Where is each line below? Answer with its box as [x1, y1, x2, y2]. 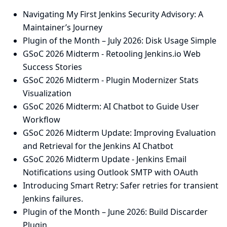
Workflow [23, 113, 60, 125]
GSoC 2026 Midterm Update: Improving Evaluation [23, 127, 216, 138]
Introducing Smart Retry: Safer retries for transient [23, 179, 218, 191]
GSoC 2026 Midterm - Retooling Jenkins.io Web [23, 48, 201, 59]
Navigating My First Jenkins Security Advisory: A [23, 8, 203, 20]
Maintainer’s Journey [23, 21, 102, 33]
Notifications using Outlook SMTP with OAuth [23, 166, 198, 178]
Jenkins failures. [23, 193, 83, 204]
